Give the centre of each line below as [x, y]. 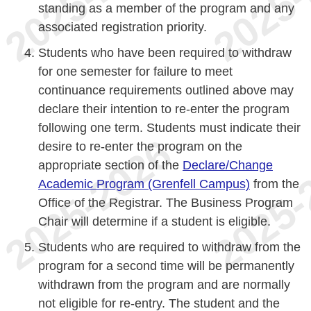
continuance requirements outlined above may [166, 90]
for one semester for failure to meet [135, 72]
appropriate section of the [110, 165]
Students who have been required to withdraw [165, 53]
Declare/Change [228, 165]
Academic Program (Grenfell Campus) [144, 184]
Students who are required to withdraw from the [169, 247]
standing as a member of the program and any [166, 8]
